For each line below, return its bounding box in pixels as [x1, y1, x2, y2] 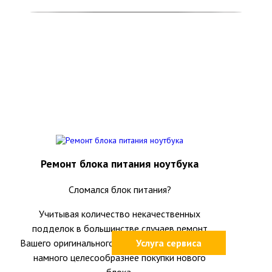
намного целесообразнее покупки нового [33, 251, 206, 263]
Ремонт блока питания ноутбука [41, 157, 199, 171]
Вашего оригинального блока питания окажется [20, 237, 220, 249]
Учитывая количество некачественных [39, 208, 201, 220]
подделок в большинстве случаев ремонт [32, 222, 208, 234]
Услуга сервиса [136, 237, 202, 249]
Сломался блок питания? [68, 183, 171, 195]
